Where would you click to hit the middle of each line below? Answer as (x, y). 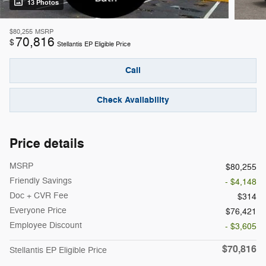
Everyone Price (38, 211)
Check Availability (133, 100)
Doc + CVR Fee (39, 196)
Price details (47, 144)
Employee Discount (46, 226)
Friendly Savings (41, 181)
